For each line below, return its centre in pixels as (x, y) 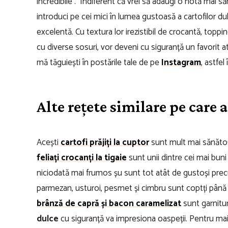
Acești (49, 142)
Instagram (181, 62)
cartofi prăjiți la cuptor (105, 142)
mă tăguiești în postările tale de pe (99, 62)
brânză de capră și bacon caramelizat (109, 203)
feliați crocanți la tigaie (82, 158)
